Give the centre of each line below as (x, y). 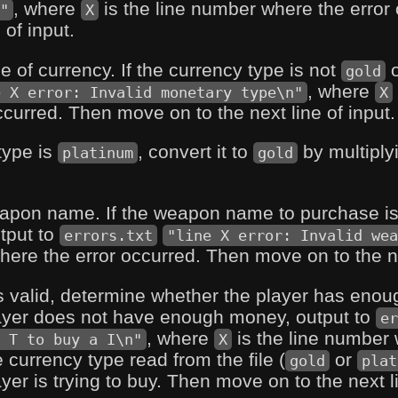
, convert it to (195, 152)
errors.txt (108, 236)
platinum (98, 153)
